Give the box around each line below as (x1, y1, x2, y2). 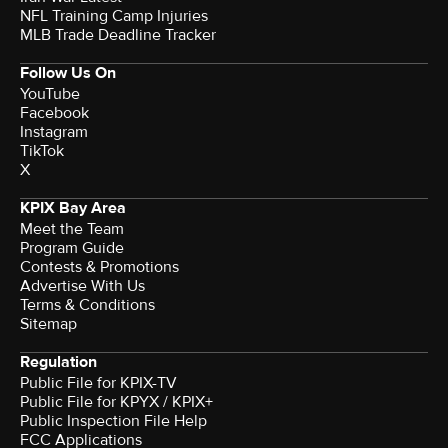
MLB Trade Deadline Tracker (20, 24, 216, 45)
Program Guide (20, 237, 124, 258)
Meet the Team (20, 218, 124, 239)
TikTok (20, 140, 64, 161)
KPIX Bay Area (20, 197, 126, 218)
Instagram (20, 121, 88, 142)
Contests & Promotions (20, 256, 179, 277)
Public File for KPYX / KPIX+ (20, 391, 213, 412)
